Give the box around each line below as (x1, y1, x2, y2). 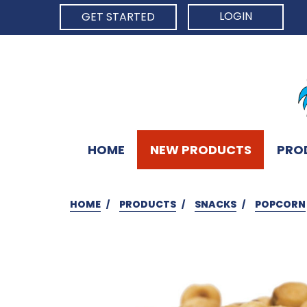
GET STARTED (82, 9, 155, 25)
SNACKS (195, 197, 236, 211)
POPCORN (255, 197, 306, 211)
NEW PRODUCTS (149, 140, 251, 158)
